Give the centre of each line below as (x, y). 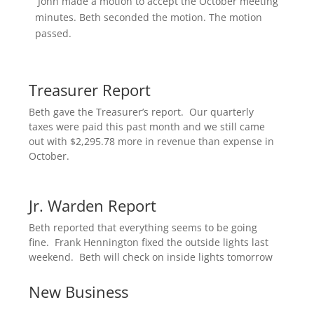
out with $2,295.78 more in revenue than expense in (151, 141)
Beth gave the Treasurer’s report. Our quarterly (141, 112)
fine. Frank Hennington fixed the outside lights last (149, 242)
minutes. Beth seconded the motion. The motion (148, 17)
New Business (78, 292)
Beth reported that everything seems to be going (143, 227)
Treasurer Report (90, 90)
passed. (63, 33)
